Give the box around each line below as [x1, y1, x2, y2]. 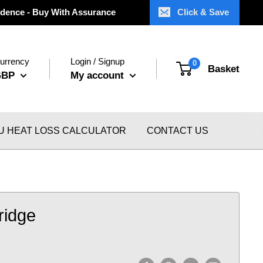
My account [70, 69, 127, 81]
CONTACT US [147, 126, 208, 136]
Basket [208, 63, 240, 75]
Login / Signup [70, 56, 124, 66]
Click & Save [177, 7, 229, 17]
